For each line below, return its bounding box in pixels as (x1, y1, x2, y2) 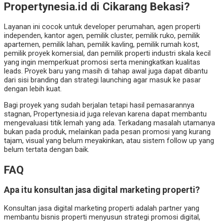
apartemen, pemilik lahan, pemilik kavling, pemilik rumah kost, (4, 40, 199, 49)
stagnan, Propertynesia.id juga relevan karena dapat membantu (4, 110, 207, 119)
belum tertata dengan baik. (4, 145, 89, 154)
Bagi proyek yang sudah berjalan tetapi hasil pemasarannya (4, 101, 194, 110)
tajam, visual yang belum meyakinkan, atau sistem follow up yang (4, 136, 214, 146)
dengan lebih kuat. (4, 84, 62, 94)
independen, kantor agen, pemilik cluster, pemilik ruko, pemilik (4, 31, 200, 40)
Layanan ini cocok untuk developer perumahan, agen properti (4, 22, 200, 32)
